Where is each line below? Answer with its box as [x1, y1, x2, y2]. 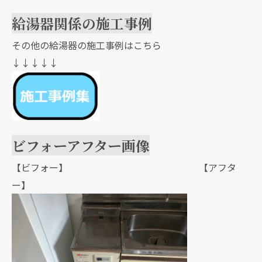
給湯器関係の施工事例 [12, 12, 152, 33]
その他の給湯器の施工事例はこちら [12, 37, 161, 52]
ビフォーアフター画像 [12, 135, 150, 156]
